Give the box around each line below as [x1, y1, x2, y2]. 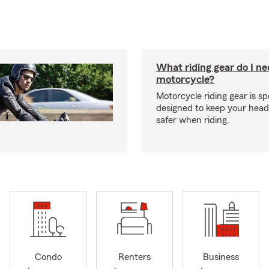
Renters [118, 252, 151, 262]
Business [203, 252, 239, 262]
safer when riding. [156, 115, 229, 125]
